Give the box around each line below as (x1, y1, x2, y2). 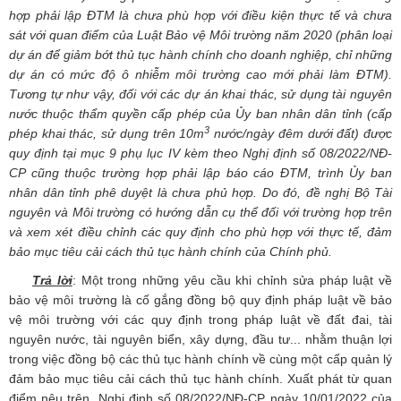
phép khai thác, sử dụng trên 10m (9, 126, 205, 141)
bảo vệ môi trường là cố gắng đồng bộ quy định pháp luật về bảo (9, 293, 392, 308)
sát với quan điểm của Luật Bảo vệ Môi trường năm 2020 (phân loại (9, 28, 392, 43)
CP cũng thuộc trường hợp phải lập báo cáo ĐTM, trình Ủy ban (9, 166, 392, 181)
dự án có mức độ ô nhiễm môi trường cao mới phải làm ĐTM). (9, 67, 392, 82)
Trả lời (32, 273, 73, 288)
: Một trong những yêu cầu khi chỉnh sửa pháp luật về (72, 273, 392, 288)
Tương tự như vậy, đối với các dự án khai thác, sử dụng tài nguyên (9, 87, 392, 102)
